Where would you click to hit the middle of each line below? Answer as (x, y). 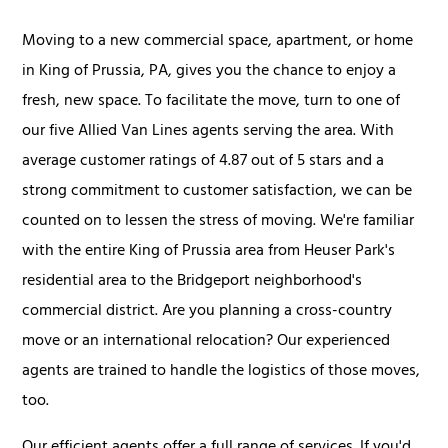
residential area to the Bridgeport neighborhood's (192, 281)
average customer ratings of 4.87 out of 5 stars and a (203, 161)
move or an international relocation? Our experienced (206, 341)
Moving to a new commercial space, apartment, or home (218, 41)
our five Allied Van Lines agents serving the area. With (208, 131)
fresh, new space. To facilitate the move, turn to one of (211, 101)
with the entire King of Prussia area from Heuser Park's (209, 251)
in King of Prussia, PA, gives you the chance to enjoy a (209, 71)
